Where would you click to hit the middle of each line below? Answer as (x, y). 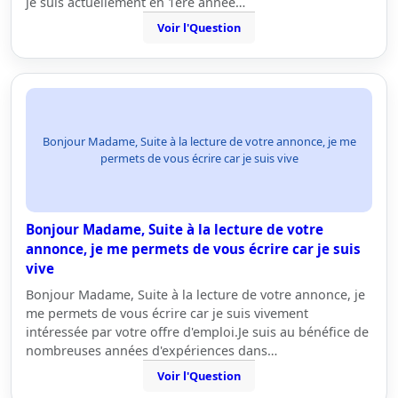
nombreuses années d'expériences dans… (151, 350)
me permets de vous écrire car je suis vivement (167, 313)
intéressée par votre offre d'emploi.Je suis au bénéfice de (197, 332)
